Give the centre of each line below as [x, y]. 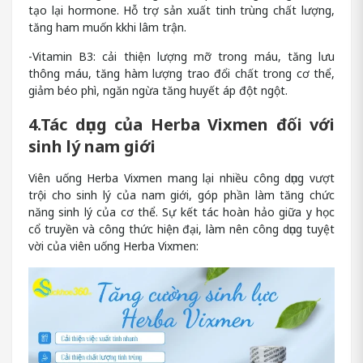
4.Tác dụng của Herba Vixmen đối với [181, 124]
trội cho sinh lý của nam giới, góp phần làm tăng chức [181, 195]
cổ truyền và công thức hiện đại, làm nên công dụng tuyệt [181, 229]
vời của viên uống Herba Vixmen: [113, 246]
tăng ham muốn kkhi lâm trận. [107, 27]
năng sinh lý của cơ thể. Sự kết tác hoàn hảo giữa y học [181, 212]
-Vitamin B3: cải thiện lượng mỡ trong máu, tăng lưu [181, 57]
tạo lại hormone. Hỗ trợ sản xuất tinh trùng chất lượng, [181, 10]
